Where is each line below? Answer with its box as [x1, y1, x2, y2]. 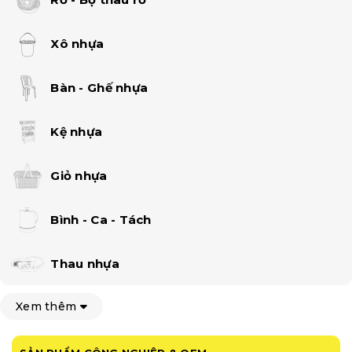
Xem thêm [16, 299, 80, 313]
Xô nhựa [50, 35, 104, 51]
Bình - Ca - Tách [50, 211, 152, 227]
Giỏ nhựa [50, 167, 108, 183]
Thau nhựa [50, 255, 119, 271]
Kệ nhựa [50, 123, 103, 139]
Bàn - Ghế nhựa [50, 79, 148, 95]
